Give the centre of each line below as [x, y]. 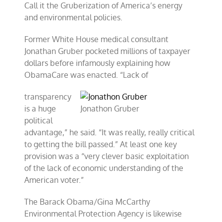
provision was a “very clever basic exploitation [107, 156]
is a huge [40, 109]
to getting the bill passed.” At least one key [101, 144]
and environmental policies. [74, 17]
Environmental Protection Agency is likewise [103, 214]
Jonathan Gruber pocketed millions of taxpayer [108, 51]
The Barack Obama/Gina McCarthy [87, 202]
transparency [48, 97]
